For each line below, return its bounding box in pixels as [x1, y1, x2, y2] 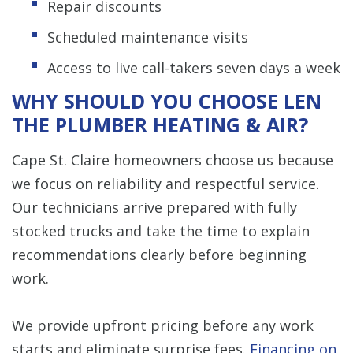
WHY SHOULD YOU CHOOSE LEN [12, 87, 321, 114]
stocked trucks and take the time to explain [12, 221, 310, 240]
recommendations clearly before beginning [12, 244, 307, 264]
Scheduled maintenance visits [47, 27, 248, 46]
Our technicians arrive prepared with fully [12, 197, 297, 217]
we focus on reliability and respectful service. [12, 173, 319, 193]
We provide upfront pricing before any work [12, 315, 314, 335]
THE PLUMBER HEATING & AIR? [12, 110, 308, 138]
